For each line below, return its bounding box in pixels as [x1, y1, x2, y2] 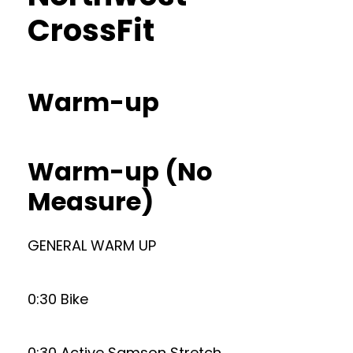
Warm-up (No [28, 154, 213, 189]
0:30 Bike [28, 289, 88, 309]
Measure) [28, 184, 154, 219]
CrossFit [28, 9, 154, 51]
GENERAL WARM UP [28, 236, 156, 255]
